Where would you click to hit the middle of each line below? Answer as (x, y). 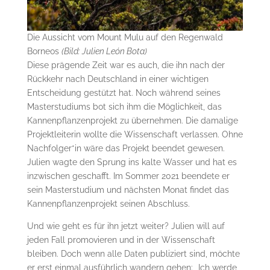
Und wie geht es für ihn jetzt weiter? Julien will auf (126, 226)
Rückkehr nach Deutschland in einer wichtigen (118, 79)
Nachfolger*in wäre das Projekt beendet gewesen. (126, 149)
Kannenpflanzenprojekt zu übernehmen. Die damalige (132, 121)
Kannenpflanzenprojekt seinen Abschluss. (108, 204)
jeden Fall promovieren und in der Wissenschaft (121, 240)
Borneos (44, 52)
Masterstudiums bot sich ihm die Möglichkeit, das (124, 107)
